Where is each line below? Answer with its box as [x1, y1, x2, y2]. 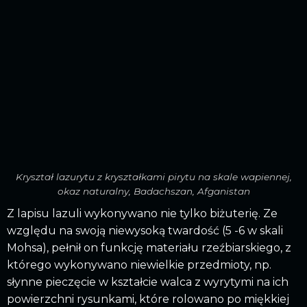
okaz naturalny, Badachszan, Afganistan [57, 185, 250, 197]
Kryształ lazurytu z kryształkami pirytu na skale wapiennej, [15, 171, 292, 182]
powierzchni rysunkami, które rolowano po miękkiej [7, 292, 289, 306]
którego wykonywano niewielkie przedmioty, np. [7, 258, 271, 271]
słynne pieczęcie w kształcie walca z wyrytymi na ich [7, 275, 288, 288]
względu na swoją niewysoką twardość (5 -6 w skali [7, 223, 283, 237]
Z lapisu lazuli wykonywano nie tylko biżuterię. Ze [7, 206, 278, 220]
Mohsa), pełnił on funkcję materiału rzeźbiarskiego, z [7, 241, 291, 254]
